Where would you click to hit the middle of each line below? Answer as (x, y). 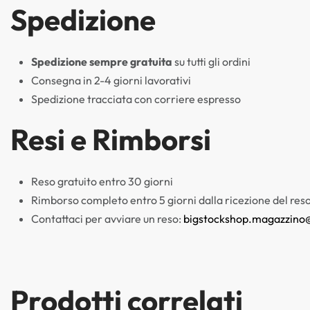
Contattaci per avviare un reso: (107, 218)
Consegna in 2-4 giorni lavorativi (111, 80)
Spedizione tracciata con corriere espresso (136, 99)
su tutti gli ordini (211, 61)
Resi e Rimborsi (111, 139)
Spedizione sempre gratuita (102, 61)
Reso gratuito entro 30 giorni (102, 181)
